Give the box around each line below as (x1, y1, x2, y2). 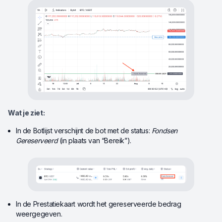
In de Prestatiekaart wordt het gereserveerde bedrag (16, 199, 181, 208)
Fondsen (151, 126, 178, 135)
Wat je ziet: (8, 108, 45, 117)
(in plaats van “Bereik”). (57, 136, 131, 145)
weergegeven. (16, 209, 62, 218)
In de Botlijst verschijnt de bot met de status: (16, 126, 152, 135)
